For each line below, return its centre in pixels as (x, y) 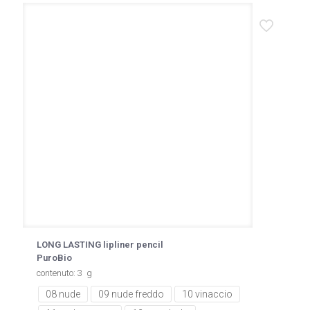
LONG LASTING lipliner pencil (100, 245)
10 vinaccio (207, 294)
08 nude (63, 294)
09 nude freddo (131, 294)
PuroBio (54, 258)
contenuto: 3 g (64, 273)
